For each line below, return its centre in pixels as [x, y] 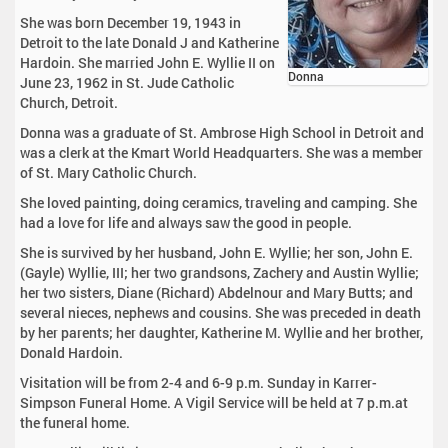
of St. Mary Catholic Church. [108, 173]
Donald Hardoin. [71, 353]
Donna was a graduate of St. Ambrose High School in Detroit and [222, 133]
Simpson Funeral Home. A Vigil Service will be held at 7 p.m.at [214, 403]
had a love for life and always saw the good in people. [186, 223]
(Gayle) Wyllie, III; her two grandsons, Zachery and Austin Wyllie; [219, 273]
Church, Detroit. [69, 103]
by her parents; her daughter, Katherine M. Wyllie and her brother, [221, 333]
